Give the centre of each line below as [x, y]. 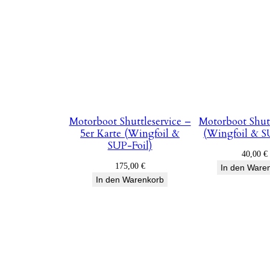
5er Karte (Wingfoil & [130, 134]
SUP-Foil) [130, 146]
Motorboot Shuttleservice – [130, 122]
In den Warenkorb [130, 180]
